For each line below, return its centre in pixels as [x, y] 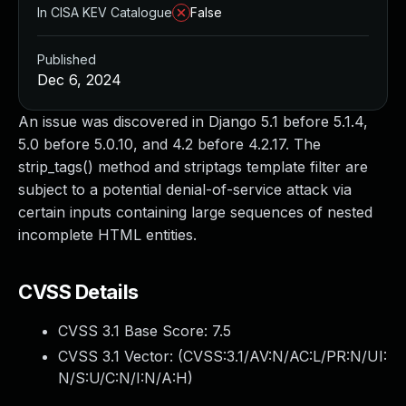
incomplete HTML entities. [107, 235]
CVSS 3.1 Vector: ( [121, 356]
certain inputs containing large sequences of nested [195, 212]
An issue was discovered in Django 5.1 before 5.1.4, [193, 121]
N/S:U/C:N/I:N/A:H [123, 378]
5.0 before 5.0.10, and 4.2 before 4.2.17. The [169, 144]
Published [67, 59]
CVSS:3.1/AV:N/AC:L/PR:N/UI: [285, 356]
